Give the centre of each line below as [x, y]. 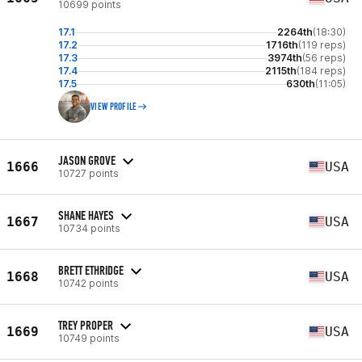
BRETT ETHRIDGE [91, 270]
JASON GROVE [87, 160]
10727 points [88, 173]
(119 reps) [322, 45]
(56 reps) [324, 58]
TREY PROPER [86, 325]
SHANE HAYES [86, 215]
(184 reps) [321, 71]
